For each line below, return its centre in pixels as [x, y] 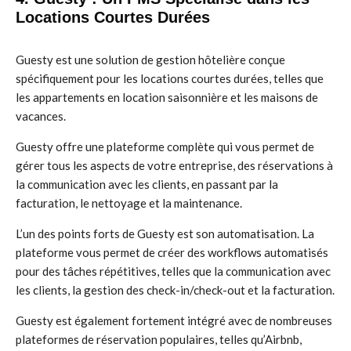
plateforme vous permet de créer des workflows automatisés [172, 252]
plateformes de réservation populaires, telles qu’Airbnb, [159, 339]
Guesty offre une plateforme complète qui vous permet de [165, 147]
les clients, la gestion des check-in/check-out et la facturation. [175, 290]
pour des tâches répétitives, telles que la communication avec [173, 271]
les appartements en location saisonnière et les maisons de [167, 97]
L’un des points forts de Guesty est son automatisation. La [165, 233]
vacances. [41, 116]
